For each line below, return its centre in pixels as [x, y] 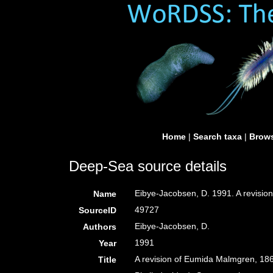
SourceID [98, 210]
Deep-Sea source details [148, 166]
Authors [100, 227]
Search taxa [218, 136]
